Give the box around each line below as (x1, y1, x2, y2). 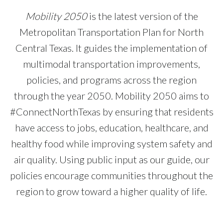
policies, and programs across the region (26, 74, 197, 86)
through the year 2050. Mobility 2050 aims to (14, 90, 209, 102)
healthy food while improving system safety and (10, 137, 213, 150)
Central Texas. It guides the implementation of (15, 42, 208, 54)
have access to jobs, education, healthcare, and (14, 121, 209, 134)
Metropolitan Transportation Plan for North (19, 26, 204, 38)
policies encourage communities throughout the (10, 169, 213, 182)
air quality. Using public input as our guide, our (13, 153, 210, 166)
